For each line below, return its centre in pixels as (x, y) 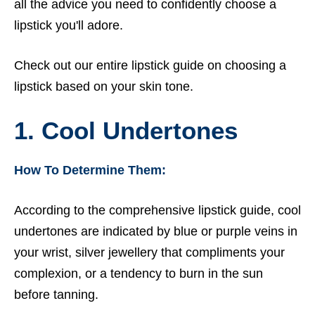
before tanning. (58, 294)
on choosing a (245, 65)
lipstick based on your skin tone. (105, 86)
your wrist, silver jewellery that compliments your (149, 252)
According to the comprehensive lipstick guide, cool (157, 210)
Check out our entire (73, 65)
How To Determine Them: (90, 170)
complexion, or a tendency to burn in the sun (139, 273)
